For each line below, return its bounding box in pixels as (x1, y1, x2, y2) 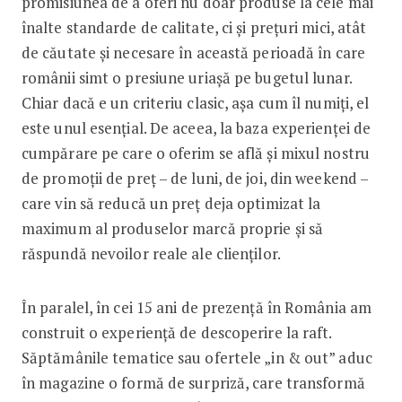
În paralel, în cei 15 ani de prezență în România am (21, 296, 372, 318)
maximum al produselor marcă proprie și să (21, 217, 324, 239)
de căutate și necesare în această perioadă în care (21, 41, 365, 63)
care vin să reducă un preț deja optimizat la (21, 192, 321, 214)
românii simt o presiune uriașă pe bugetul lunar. (21, 66, 352, 88)
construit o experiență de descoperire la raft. (21, 321, 332, 343)
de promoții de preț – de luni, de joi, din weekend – (21, 167, 369, 188)
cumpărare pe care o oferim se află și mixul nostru (21, 142, 370, 163)
